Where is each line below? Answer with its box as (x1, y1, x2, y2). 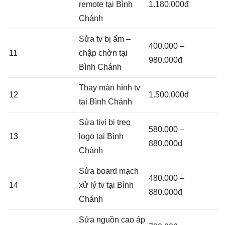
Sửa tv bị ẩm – (79, 35, 131, 44)
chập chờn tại (79, 49, 128, 58)
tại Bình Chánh (79, 97, 132, 106)
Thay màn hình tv (79, 83, 140, 92)
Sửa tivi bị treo (79, 118, 131, 127)
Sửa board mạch (79, 167, 139, 176)
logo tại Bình (79, 132, 124, 141)
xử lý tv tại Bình (79, 181, 134, 190)
